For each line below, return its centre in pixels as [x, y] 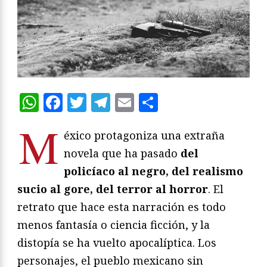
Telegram [154, 103]
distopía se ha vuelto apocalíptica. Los [117, 243]
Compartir [206, 103]
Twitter [121, 103]
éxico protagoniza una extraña [144, 136]
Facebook [106, 103]
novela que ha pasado [122, 153]
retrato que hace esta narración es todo [122, 207]
